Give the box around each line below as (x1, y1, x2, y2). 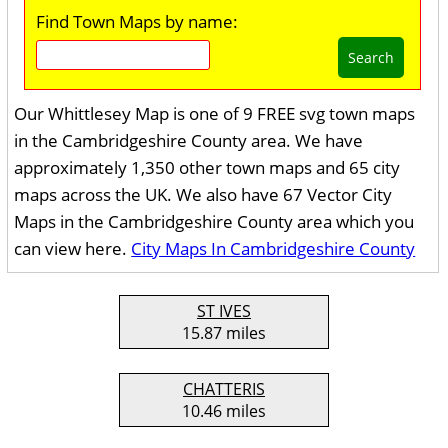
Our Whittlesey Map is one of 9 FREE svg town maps (14, 102, 416, 125)
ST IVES (196, 300, 251, 322)
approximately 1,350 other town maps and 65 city (14, 156, 401, 179)
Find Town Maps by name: (36, 10, 239, 33)
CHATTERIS (182, 378, 265, 400)
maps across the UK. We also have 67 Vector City (14, 183, 393, 206)
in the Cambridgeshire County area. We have (14, 129, 364, 152)
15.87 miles (181, 322, 266, 344)
